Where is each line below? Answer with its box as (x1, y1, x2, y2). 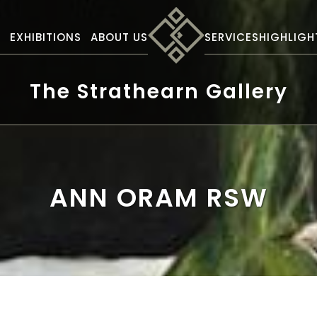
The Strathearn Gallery (29, 78, 288, 105)
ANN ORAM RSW (49, 180, 268, 216)
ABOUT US (90, 29, 148, 45)
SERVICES (204, 29, 259, 45)
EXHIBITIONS (9, 29, 81, 45)
